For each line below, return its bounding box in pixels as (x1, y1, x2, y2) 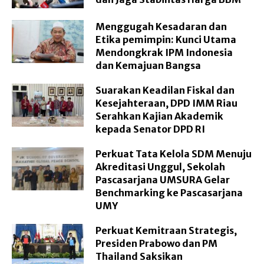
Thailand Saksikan (95, 250, 183, 262)
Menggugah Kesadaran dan (95, 20, 227, 32)
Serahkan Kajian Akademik (95, 110, 224, 122)
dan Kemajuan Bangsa (95, 59, 202, 71)
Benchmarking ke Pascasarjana (95, 186, 243, 199)
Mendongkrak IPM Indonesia (95, 46, 233, 58)
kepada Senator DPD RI (95, 123, 206, 135)
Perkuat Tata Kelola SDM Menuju (95, 147, 252, 160)
